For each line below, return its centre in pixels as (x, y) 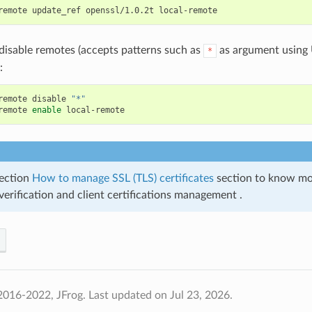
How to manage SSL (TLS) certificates (123, 178)
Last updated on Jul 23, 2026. (160, 295)
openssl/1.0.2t (119, 10)
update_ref (56, 10)
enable (46, 110)
